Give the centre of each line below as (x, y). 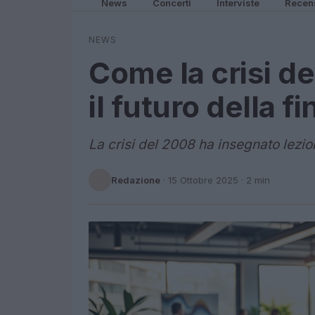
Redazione (136, 180)
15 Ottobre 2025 (203, 180)
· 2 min (254, 180)
